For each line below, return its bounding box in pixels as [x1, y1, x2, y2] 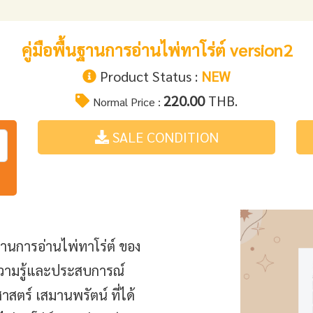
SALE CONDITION [108, 127, 219, 146]
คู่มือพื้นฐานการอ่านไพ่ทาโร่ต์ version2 [21, 38, 292, 61]
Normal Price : [93, 94, 163, 109]
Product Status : [96, 66, 201, 85]
